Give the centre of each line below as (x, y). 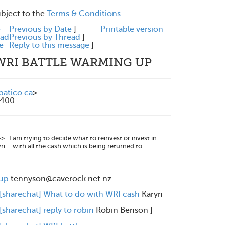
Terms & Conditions (84, 14)
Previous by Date (40, 29)
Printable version (132, 29)
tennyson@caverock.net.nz (61, 179)
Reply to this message (49, 45)
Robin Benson (122, 210)
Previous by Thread (45, 37)
